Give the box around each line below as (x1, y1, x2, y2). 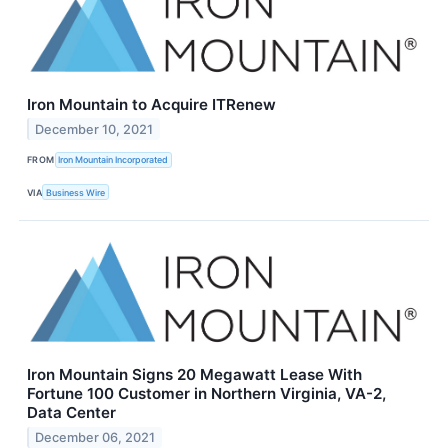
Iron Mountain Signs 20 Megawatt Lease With (27, 365, 362, 385)
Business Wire (46, 186, 106, 198)
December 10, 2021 (35, 121, 154, 137)
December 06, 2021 (35, 429, 156, 445)
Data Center (27, 403, 116, 423)
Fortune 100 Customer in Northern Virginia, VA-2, (27, 384, 386, 404)
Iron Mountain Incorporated (58, 154, 169, 166)
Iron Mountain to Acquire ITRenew (27, 94, 276, 114)
